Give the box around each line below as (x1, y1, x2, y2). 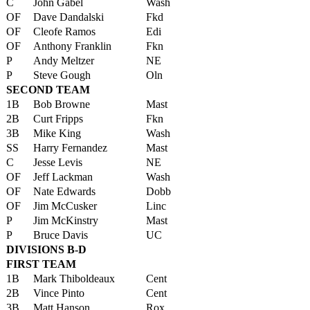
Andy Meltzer (33, 55, 94, 66)
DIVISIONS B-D (6, 244, 86, 255)
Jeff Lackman (33, 171, 93, 183)
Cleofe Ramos (33, 26, 95, 37)
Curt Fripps (33, 113, 83, 125)
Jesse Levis (33, 156, 82, 168)
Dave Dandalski (33, 11, 104, 23)
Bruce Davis (33, 229, 88, 241)
